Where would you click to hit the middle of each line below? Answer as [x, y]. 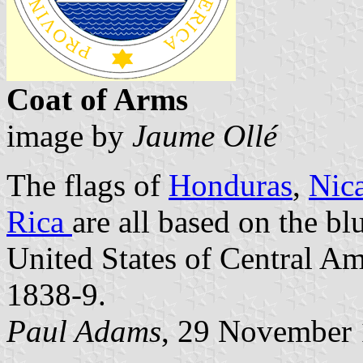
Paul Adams [84, 331]
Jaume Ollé [205, 135]
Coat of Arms [97, 99]
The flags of [88, 185]
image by [69, 135]
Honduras [231, 185]
